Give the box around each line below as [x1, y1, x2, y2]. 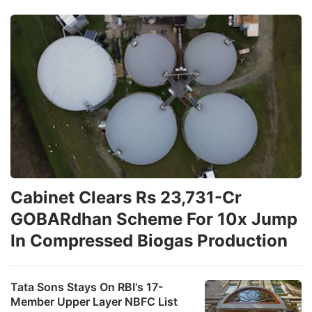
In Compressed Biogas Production [10, 230, 288, 251]
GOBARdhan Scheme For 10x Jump [10, 208, 297, 229]
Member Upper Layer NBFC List [10, 294, 178, 309]
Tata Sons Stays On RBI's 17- [10, 279, 163, 294]
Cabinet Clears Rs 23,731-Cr [10, 187, 242, 208]
